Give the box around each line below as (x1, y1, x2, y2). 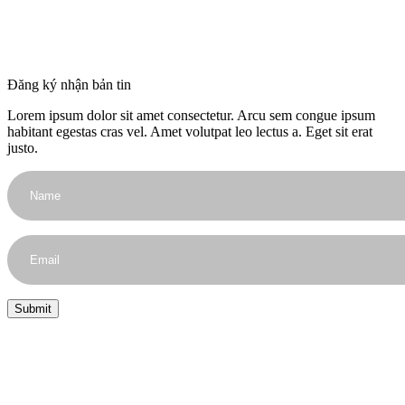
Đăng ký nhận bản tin (7, 76, 131, 92)
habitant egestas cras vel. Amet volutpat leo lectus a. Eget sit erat (7, 123, 372, 139)
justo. (7, 139, 38, 155)
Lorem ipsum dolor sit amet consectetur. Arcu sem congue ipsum (7, 107, 375, 123)
